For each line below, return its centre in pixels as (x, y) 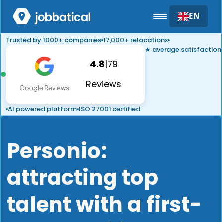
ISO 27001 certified (110, 109)
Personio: (57, 151)
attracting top (83, 178)
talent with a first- (104, 204)
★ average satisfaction (183, 49)
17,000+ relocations (136, 40)
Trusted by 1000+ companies (54, 40)
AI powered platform (42, 109)
